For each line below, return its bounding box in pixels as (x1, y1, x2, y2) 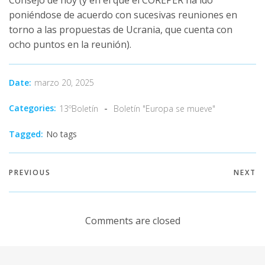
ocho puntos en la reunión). (9, 37, 131, 51)
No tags (46, 128, 77, 140)
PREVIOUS (9, 167, 51, 178)
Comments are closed (85, 214, 180, 227)
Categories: (9, 102, 56, 114)
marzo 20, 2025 (34, 77, 94, 89)
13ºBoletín (59, 102, 98, 114)
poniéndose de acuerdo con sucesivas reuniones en (9, 8, 237, 21)
